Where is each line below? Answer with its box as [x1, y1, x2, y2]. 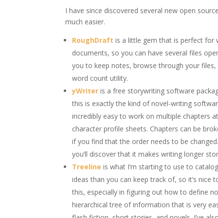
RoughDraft [72, 36, 114, 45]
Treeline [72, 162, 102, 171]
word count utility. [72, 73, 128, 83]
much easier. [65, 17, 106, 26]
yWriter [72, 86, 99, 95]
